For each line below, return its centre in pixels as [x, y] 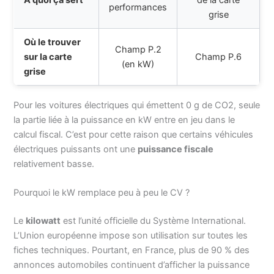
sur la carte [48, 57]
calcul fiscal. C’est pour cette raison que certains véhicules [134, 134]
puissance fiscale [176, 149]
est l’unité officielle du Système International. [154, 221]
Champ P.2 [138, 49]
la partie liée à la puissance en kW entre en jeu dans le [124, 120]
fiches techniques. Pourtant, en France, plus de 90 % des [132, 250]
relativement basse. [54, 164]
